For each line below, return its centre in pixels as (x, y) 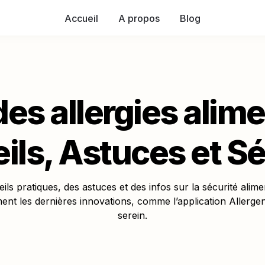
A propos (139, 18)
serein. (132, 215)
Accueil (81, 18)
